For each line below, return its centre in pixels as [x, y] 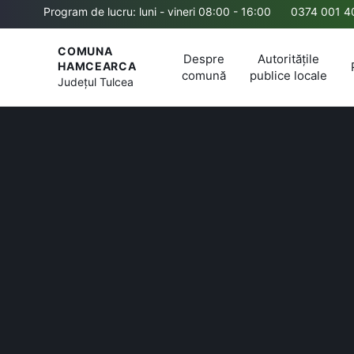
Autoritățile [288, 58]
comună [204, 75]
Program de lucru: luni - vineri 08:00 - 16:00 [157, 11]
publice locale [288, 75]
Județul [79, 81]
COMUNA [85, 51]
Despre [204, 58]
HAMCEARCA [97, 66]
